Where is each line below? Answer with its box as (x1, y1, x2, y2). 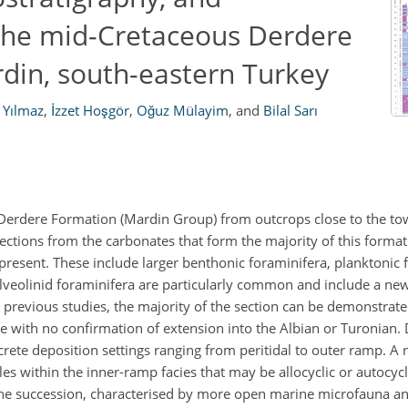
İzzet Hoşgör (50, 101, 129, 119)
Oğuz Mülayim (136, 101, 229, 119)
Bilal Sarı (262, 101, 318, 119)
